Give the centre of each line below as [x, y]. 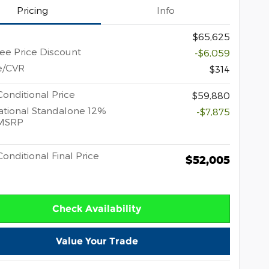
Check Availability [97, 208]
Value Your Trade [97, 241]
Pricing [32, 10]
